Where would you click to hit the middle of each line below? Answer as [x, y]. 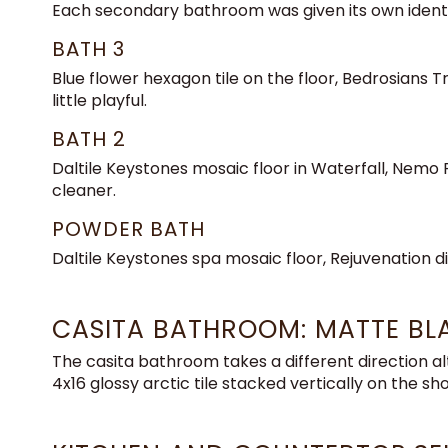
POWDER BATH [128, 228]
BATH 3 [88, 48]
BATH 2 [89, 138]
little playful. [99, 100]
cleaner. [84, 190]
